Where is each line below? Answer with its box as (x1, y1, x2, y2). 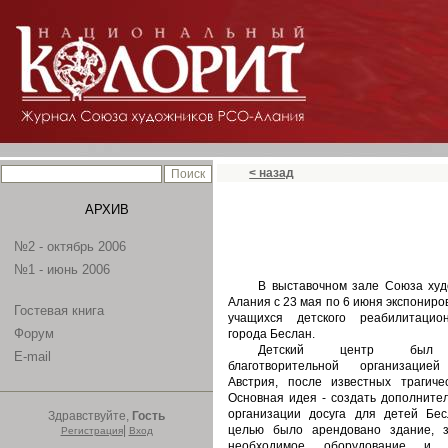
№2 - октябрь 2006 (14, 239, 126, 254)
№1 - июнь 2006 (14, 262, 110, 277)
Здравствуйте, (48, 409, 132, 423)
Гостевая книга (14, 303, 104, 318)
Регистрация (60, 425, 123, 436)
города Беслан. (228, 327, 318, 341)
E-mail (14, 349, 51, 364)
